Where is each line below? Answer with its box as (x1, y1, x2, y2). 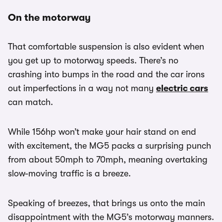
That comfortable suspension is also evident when (8, 42, 204, 52)
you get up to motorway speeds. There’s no (8, 55, 178, 66)
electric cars (156, 83, 208, 94)
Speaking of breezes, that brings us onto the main (8, 198, 205, 209)
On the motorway (8, 12, 91, 24)
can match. (8, 97, 53, 108)
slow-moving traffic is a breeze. (8, 168, 131, 179)
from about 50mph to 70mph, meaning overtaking (8, 155, 208, 165)
